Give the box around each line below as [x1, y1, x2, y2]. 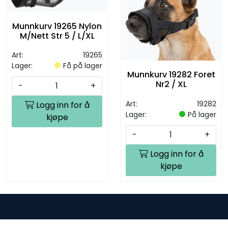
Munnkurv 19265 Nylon [12, 20, 102, 32]
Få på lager [63, 61, 102, 71]
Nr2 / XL [155, 78, 187, 91]
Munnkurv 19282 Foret [127, 69, 215, 81]
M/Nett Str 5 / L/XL [19, 30, 95, 42]
